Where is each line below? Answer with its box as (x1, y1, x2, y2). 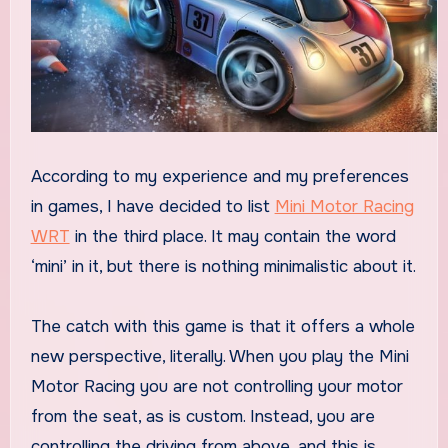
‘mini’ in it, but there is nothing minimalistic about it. (30, 255, 416, 277)
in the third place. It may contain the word (69, 225, 396, 247)
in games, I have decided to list (30, 195, 275, 217)
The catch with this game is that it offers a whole (30, 315, 415, 337)
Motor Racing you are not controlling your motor (30, 375, 403, 397)
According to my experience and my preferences (30, 165, 42, 187)
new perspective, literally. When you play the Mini (30, 345, 409, 367)
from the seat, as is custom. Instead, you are (30, 405, 375, 427)
